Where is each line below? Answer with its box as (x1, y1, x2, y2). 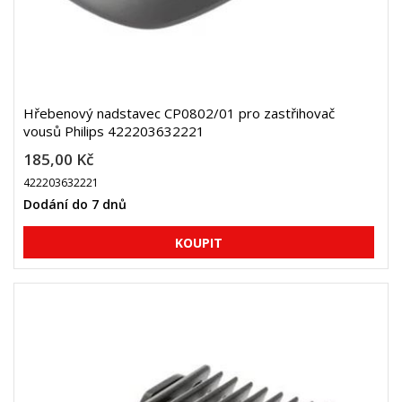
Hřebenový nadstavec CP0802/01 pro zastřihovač (23, 104, 335, 122)
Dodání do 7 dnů (23, 196, 127, 213)
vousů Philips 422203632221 (23, 122, 205, 140)
